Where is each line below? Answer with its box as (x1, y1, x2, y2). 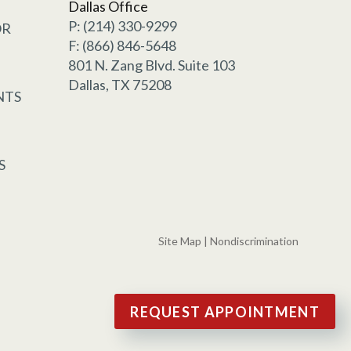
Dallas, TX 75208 (67, 76, 172, 94)
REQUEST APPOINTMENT (130, 302, 320, 320)
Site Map (158, 234, 201, 248)
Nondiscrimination (210, 234, 299, 248)
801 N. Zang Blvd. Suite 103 (67, 56, 235, 74)
